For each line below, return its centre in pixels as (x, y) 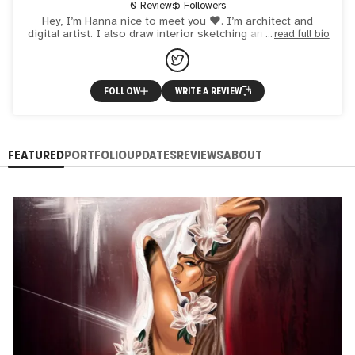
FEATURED (36, 155)
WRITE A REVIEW (208, 92)
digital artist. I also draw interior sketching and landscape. (177, 34)
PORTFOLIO (95, 155)
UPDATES (152, 155)
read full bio (302, 34)
